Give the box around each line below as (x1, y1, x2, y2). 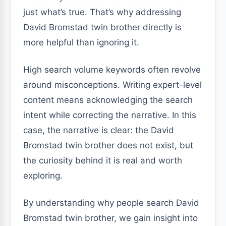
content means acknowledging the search (23, 95, 193, 105)
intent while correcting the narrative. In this (23, 110, 196, 120)
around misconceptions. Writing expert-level (23, 80, 202, 90)
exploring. (23, 171, 63, 181)
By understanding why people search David (23, 198, 199, 208)
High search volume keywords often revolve (23, 65, 201, 75)
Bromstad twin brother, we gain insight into (23, 213, 198, 223)
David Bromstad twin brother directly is (23, 22, 182, 32)
